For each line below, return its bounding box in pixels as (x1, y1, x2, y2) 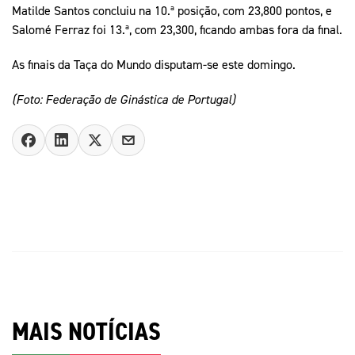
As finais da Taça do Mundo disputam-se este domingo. (12, 55, 296, 72)
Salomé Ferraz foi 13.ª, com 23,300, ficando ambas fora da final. (12, 21, 342, 37)
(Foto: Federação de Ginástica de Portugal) (12, 90, 235, 107)
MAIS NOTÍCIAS (12, 314, 161, 348)
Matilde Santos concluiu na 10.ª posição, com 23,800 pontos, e (12, 2, 332, 18)
